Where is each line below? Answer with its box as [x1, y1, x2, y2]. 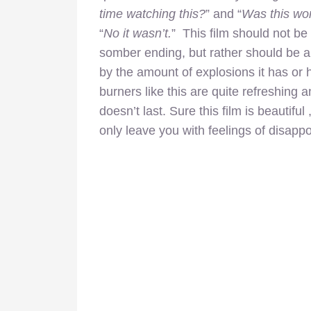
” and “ [205, 7, 242, 22]
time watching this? [99, 7, 205, 22]
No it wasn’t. [103, 26, 171, 41]
